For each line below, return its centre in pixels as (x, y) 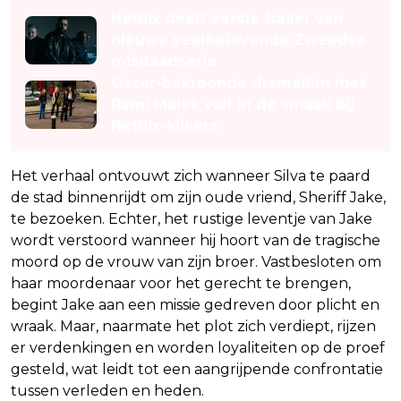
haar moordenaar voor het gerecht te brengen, (181, 283)
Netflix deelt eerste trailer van (227, 18)
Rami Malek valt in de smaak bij (233, 104)
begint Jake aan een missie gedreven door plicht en (195, 304)
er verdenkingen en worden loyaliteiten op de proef (198, 347)
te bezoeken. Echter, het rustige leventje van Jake (192, 218)
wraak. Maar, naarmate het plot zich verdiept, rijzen (193, 326)
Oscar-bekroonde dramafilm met (239, 82)
